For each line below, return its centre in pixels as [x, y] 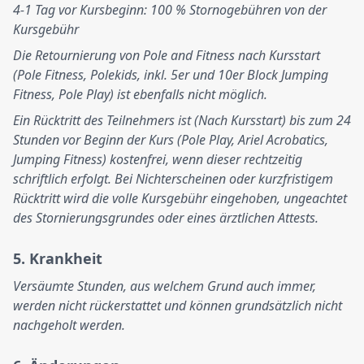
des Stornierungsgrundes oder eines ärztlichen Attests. [166, 218]
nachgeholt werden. [69, 325]
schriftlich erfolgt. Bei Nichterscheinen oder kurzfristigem [173, 179]
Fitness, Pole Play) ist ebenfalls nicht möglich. [140, 94]
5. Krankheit [58, 258]
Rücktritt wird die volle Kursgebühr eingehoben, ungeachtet [180, 198]
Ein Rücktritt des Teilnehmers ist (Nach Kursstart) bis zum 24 [182, 120]
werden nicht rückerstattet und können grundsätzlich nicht [178, 305]
